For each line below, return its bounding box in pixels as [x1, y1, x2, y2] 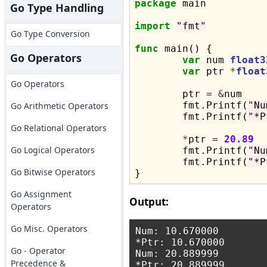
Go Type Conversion [10, 28, 90, 39]
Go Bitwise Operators [10, 166, 95, 178]
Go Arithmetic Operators [10, 100, 108, 111]
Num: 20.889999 [135, 248, 219, 259]
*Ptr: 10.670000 [135, 237, 225, 248]
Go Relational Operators [10, 122, 107, 133]
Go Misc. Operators [10, 223, 88, 234]
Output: [129, 195, 169, 209]
